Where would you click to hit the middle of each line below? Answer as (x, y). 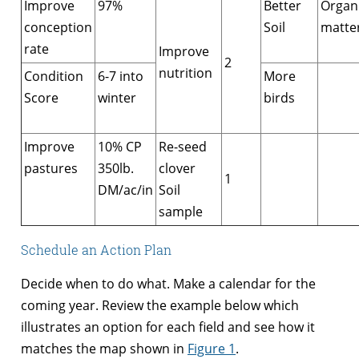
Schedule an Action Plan (96, 249)
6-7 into (121, 76)
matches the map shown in (104, 348)
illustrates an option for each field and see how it (168, 327)
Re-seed (183, 146)
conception (58, 27)
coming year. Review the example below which (160, 305)
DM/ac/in (125, 190)
